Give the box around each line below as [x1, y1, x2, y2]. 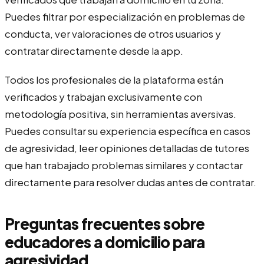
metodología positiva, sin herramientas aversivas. [5, 107, 236, 120]
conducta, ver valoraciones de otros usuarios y [5, 27, 221, 40]
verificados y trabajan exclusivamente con [5, 90, 202, 103]
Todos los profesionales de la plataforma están [5, 72, 223, 86]
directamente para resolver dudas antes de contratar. [5, 175, 256, 189]
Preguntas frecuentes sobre [5, 213, 205, 233]
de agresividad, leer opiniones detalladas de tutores [5, 141, 249, 154]
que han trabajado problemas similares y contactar [5, 158, 243, 171]
